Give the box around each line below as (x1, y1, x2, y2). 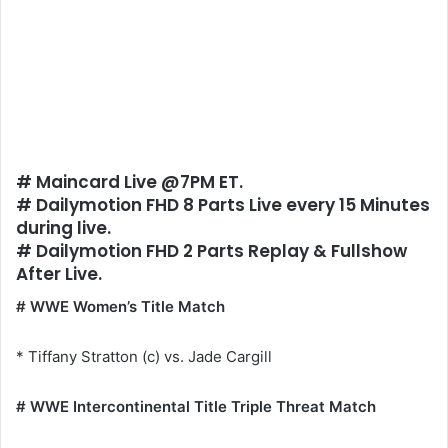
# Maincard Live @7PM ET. (16, 169, 243, 194)
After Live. (16, 261, 102, 286)
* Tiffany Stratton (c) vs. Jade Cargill (16, 347, 272, 367)
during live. (16, 215, 111, 240)
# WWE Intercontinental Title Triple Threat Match (16, 397, 376, 417)
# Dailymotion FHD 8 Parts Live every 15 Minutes (16, 192, 430, 217)
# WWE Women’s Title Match (16, 297, 225, 317)
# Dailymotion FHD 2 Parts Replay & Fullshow (16, 238, 407, 263)
